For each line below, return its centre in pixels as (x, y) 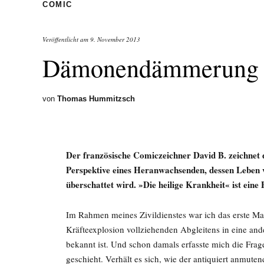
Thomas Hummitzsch (96, 98)
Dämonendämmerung (151, 67)
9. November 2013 (115, 39)
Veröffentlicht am (66, 39)
